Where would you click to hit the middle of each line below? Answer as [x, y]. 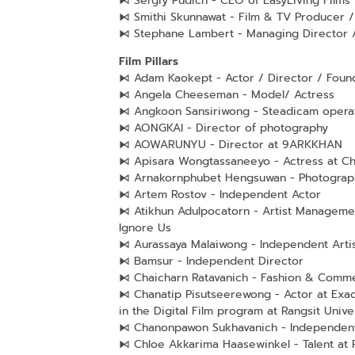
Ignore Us [145, 227]
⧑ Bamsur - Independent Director [211, 261]
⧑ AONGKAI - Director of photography [223, 128]
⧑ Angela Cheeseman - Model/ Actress [226, 94]
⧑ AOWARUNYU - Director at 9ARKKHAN [230, 144]
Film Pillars [148, 61]
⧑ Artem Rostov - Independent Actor [219, 194]
